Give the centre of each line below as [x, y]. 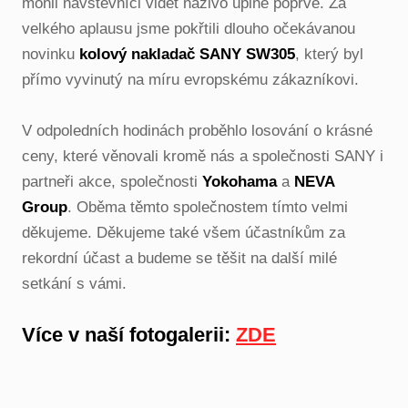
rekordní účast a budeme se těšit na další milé [179, 258]
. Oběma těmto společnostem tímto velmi [208, 207]
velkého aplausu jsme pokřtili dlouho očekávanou [189, 29]
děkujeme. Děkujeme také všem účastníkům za [184, 233]
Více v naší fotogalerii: [129, 335]
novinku [51, 54]
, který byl [329, 54]
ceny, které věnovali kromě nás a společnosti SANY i [203, 156]
